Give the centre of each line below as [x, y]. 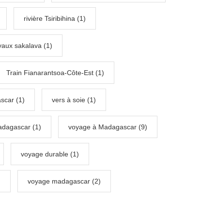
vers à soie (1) [74, 100]
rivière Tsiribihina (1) [55, 19]
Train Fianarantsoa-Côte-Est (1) [55, 73]
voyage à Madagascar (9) [108, 127]
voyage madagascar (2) [64, 181]
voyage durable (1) [50, 154]
